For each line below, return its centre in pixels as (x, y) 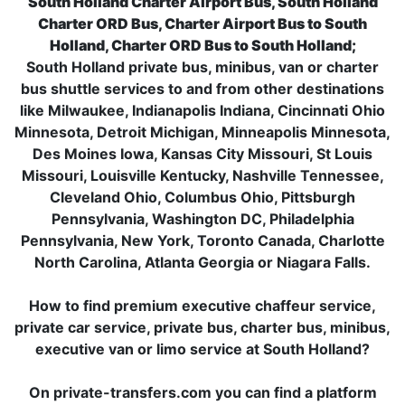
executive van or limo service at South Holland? (202, 349)
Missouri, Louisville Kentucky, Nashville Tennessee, (202, 175)
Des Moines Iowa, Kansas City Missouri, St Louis (202, 154)
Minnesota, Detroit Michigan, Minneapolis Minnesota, (202, 132)
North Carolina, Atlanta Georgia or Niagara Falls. (202, 262)
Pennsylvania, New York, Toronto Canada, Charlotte (202, 240)
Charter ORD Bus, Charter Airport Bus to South (202, 24)
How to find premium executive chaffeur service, (202, 306)
